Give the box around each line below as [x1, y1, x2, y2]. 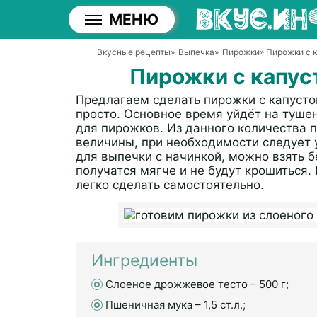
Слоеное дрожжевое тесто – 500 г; [105, 277, 289, 291]
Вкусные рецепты [97, 47, 171, 57]
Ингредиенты [91, 250, 197, 270]
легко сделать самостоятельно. [76, 178, 264, 192]
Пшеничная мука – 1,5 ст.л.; [105, 298, 246, 311]
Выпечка [178, 47, 214, 57]
